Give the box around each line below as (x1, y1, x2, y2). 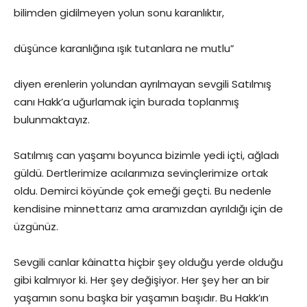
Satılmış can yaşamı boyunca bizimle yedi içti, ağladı (14, 148, 279, 162)
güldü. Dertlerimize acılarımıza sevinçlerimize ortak (14, 166, 268, 180)
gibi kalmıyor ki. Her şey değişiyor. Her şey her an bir (14, 273, 269, 287)
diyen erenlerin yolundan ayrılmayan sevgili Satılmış (14, 77, 271, 91)
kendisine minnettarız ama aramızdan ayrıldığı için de (14, 201, 283, 216)
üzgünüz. (14, 219, 58, 234)
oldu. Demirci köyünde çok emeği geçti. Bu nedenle (14, 184, 271, 198)
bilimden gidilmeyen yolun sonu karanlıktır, (14, 5, 224, 20)
